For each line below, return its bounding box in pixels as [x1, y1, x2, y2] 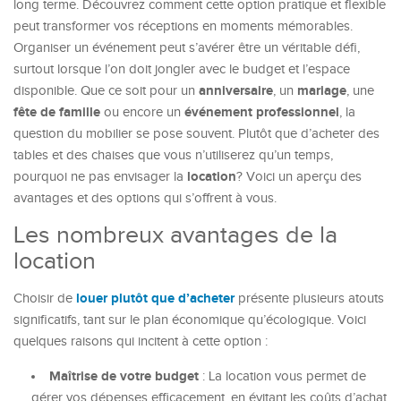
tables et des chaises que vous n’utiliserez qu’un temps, [13, 148, 333, 163]
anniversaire [199, 82, 273, 99]
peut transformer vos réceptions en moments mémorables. [13, 19, 353, 34]
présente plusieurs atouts [235, 291, 384, 306]
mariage [297, 82, 346, 99]
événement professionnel [184, 104, 339, 121]
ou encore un [100, 105, 184, 120]
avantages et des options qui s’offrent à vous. [13, 191, 277, 206]
